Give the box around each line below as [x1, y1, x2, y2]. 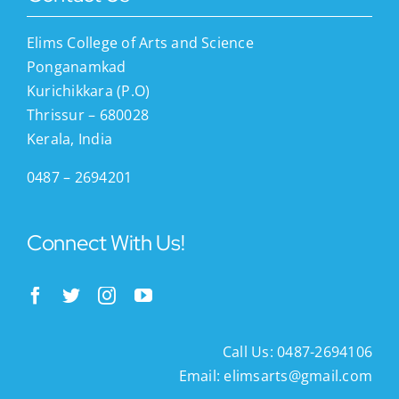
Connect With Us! [26, 228, 185, 256]
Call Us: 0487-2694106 [222, 341, 373, 362]
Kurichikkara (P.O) [26, 80, 151, 101]
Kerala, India [26, 128, 113, 149]
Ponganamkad [26, 56, 126, 77]
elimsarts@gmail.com [220, 365, 373, 386]
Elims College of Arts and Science [26, 32, 254, 53]
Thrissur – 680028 [26, 104, 150, 125]
